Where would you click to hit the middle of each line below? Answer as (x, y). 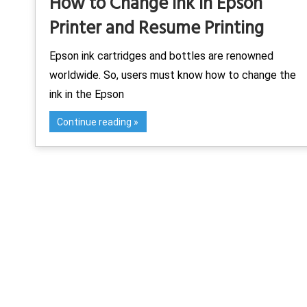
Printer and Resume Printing (157, 28)
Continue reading (95, 122)
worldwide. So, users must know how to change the (173, 75)
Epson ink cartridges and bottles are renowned (161, 56)
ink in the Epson (87, 94)
